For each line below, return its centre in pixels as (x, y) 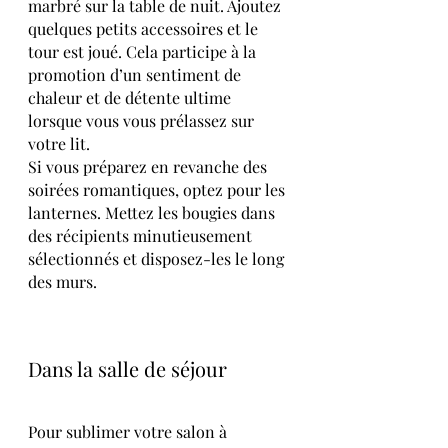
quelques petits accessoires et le (145, 28)
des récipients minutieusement (142, 235)
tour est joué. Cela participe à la (144, 51)
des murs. (62, 281)
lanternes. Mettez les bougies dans (153, 212)
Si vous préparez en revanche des (149, 166)
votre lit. (59, 143)
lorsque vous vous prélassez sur (143, 120)
